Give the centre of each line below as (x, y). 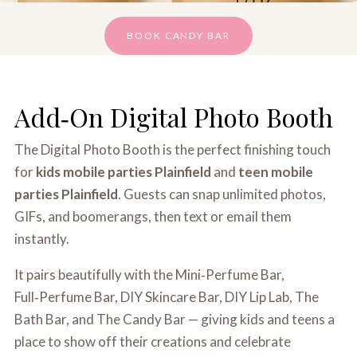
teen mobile (276, 172)
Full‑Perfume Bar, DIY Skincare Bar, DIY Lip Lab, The (167, 297)
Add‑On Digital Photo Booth (174, 117)
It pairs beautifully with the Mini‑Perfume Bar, (150, 275)
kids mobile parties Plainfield (124, 172)
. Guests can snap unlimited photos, (222, 194)
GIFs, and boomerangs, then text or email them (153, 216)
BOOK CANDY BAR (178, 35)
